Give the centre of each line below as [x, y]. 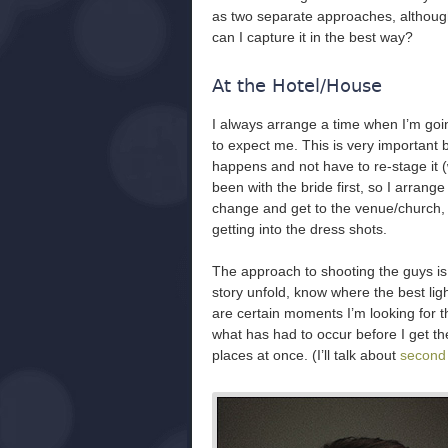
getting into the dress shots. [299, 229]
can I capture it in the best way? [312, 37]
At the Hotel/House [297, 85]
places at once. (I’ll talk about [306, 355]
